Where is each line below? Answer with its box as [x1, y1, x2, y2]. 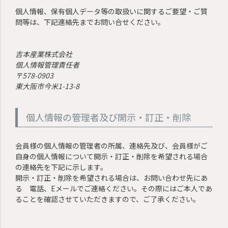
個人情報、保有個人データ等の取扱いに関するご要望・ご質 [15, 6, 208, 16]
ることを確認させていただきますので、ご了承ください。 [15, 193, 201, 204]
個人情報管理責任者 [15, 59, 80, 70]
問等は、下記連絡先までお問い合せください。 [15, 16, 165, 27]
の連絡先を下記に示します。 [15, 161, 108, 172]
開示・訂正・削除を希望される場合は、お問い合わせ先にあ [15, 172, 208, 183]
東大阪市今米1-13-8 [15, 80, 80, 91]
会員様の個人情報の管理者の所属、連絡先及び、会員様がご [15, 140, 208, 151]
